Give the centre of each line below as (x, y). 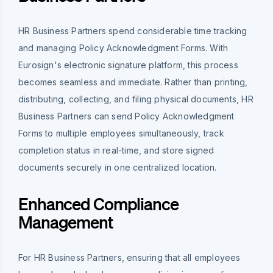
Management (66, 222)
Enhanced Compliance (98, 203)
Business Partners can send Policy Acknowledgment (126, 116)
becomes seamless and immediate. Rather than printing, (133, 82)
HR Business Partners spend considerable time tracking (133, 30)
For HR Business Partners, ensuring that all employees (129, 257)
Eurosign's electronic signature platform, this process (128, 65)
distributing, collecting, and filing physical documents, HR (136, 99)
